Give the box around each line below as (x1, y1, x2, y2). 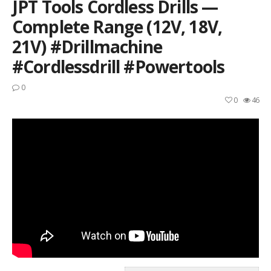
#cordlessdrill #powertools (12, 55, 225, 78)
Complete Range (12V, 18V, (12, 15, 223, 38)
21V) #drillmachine (12, 35, 162, 58)
